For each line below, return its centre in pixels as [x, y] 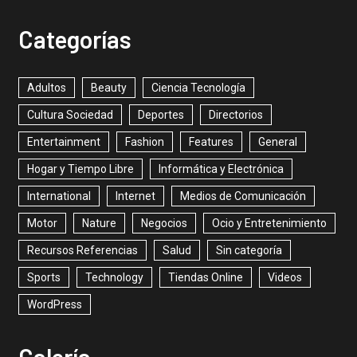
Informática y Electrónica [221, 169]
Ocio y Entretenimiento [269, 223]
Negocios [164, 223]
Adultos [46, 87]
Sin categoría [249, 250]
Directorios [235, 114]
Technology [114, 277]
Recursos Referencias [82, 250]
